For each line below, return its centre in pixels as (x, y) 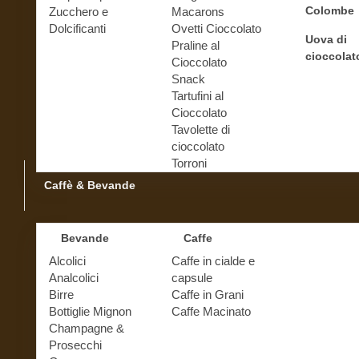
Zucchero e (79, 11)
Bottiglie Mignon (90, 311)
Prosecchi (75, 345)
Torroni (189, 163)
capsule (192, 277)
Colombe (330, 10)
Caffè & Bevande (90, 186)
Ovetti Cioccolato (216, 28)
